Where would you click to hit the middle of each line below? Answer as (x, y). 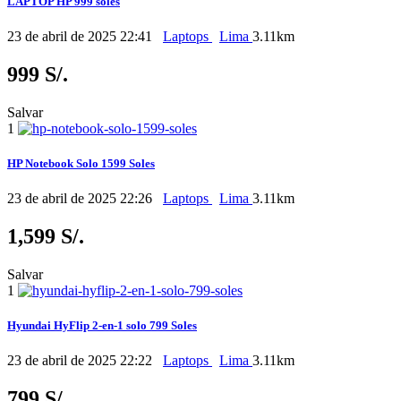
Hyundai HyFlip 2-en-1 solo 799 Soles (102, 326)
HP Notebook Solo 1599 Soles (81, 164)
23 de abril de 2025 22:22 (81, 361)
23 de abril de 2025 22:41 (81, 37)
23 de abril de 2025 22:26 (81, 199)
